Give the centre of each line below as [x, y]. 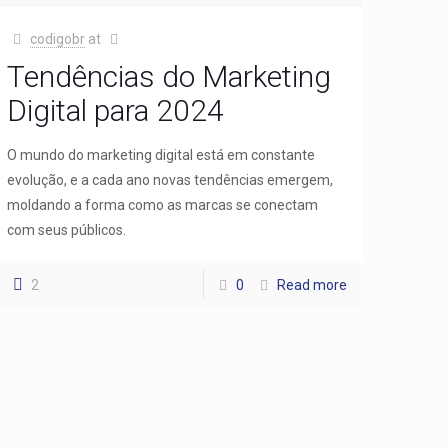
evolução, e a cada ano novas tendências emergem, [170, 179]
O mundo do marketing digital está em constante [161, 154]
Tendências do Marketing [169, 76]
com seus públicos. [67, 229]
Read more [311, 284]
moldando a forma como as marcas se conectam [163, 204]
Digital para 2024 [116, 110]
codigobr [57, 38]
